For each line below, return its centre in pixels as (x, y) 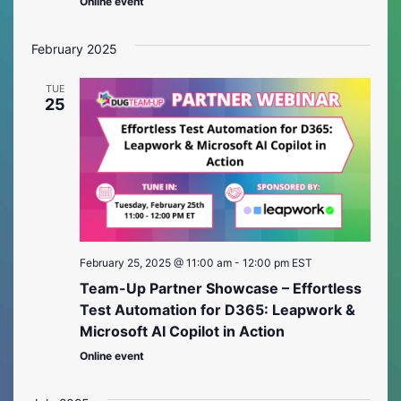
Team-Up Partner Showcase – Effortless (220, 289)
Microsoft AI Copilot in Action (182, 332)
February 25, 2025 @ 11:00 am (155, 263)
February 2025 (74, 49)
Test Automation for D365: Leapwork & (217, 310)
